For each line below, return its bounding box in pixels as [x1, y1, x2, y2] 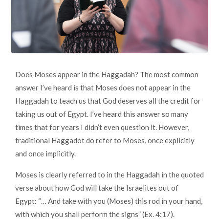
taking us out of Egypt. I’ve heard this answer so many [15, 109, 188, 119]
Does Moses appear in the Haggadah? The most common [15, 70, 198, 79]
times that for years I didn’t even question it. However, [15, 123, 189, 132]
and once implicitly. [15, 149, 76, 158]
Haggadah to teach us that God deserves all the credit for [15, 96, 201, 106]
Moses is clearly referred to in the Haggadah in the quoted [15, 170, 204, 179]
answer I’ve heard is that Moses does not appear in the [15, 83, 191, 92]
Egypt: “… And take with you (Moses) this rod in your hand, [15, 197, 202, 206]
